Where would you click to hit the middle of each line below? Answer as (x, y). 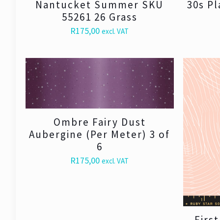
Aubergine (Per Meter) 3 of (100, 135)
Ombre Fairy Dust (99, 122)
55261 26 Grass (99, 17)
